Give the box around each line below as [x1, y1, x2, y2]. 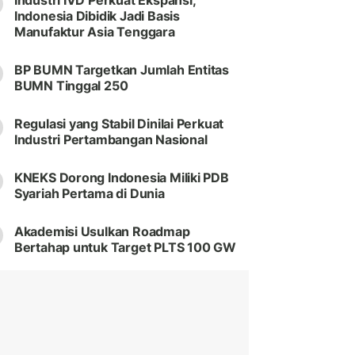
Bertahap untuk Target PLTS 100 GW [13, 239, 236, 256]
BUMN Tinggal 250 [13, 78, 128, 94]
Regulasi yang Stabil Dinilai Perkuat [13, 116, 224, 132]
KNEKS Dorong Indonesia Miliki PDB [13, 170, 229, 186]
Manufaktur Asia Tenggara [13, 24, 175, 40]
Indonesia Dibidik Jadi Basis [13, 8, 180, 25]
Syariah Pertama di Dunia [13, 185, 165, 202]
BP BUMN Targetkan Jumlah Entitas [13, 62, 230, 78]
